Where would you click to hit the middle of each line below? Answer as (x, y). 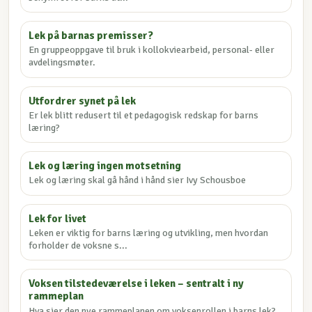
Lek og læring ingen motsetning (105, 166)
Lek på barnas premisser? (91, 36)
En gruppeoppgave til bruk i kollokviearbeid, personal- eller (152, 50)
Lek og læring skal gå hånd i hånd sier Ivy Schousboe (138, 180)
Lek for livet (58, 218)
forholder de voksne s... (78, 245)
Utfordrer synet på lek (83, 101)
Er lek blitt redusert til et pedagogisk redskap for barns (144, 115)
